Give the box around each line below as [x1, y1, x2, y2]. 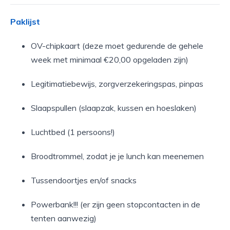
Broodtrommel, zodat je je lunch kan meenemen [31, 151, 204, 161]
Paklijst [10, 16, 40, 27]
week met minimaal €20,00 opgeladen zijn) [31, 54, 188, 65]
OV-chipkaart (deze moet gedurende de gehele [31, 41, 203, 51]
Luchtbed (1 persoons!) [31, 127, 115, 137]
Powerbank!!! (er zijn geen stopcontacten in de [31, 199, 200, 209]
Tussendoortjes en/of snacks [31, 175, 137, 185]
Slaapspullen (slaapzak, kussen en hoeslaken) [31, 103, 197, 113]
